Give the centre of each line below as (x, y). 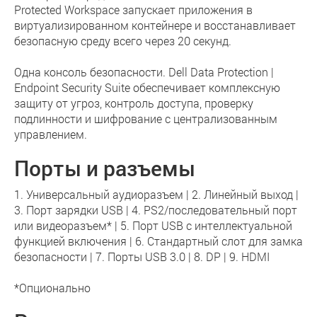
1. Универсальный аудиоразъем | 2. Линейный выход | (156, 194)
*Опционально (54, 288)
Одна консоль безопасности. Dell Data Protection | (144, 72)
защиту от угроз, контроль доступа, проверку (134, 103)
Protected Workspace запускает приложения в (133, 10)
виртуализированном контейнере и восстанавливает (155, 25)
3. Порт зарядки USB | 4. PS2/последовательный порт (156, 210)
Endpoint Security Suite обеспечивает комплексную (147, 87)
